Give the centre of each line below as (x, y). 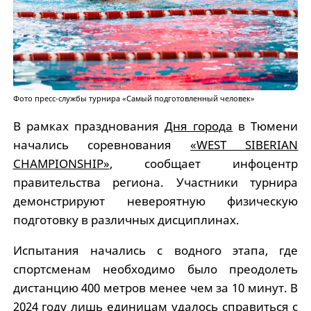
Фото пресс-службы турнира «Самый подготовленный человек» (134, 98)
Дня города (199, 126)
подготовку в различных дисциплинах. (126, 219)
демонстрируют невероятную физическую (155, 201)
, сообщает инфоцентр (204, 163)
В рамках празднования (89, 126)
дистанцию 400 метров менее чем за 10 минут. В (155, 287)
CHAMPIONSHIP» (61, 163)
